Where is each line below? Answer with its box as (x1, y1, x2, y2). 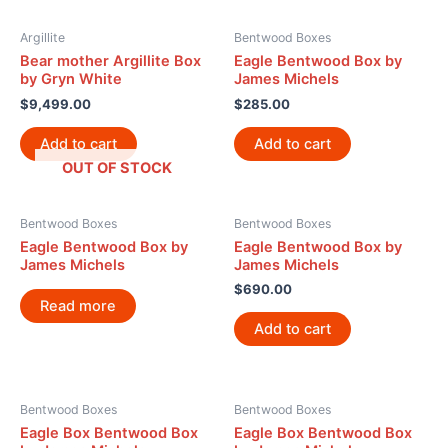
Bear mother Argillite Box (20, 52, 201, 71)
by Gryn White (20, 70, 122, 89)
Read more (40, 296, 116, 315)
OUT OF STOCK (62, 158, 172, 177)
